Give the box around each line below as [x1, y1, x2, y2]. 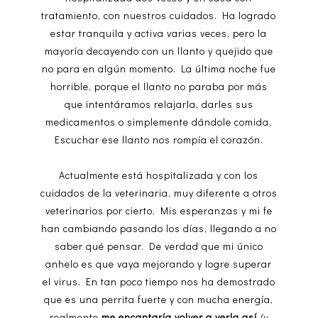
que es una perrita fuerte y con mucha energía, [44, 292, 274, 307]
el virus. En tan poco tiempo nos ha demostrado [42, 275, 275, 289]
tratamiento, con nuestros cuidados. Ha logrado [41, 9, 277, 23]
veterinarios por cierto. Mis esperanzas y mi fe [45, 204, 273, 218]
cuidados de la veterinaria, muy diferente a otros [40, 186, 278, 200]
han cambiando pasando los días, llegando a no [40, 221, 277, 236]
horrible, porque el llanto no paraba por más [50, 79, 268, 94]
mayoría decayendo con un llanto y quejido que [44, 44, 273, 58]
